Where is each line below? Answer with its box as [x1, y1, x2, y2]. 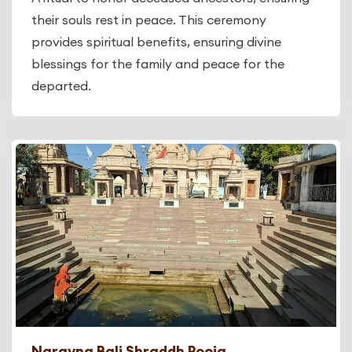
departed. [31, 78, 91, 94]
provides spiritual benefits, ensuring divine [31, 34, 281, 50]
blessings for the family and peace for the [31, 56, 284, 72]
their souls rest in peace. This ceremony [31, 12, 266, 28]
